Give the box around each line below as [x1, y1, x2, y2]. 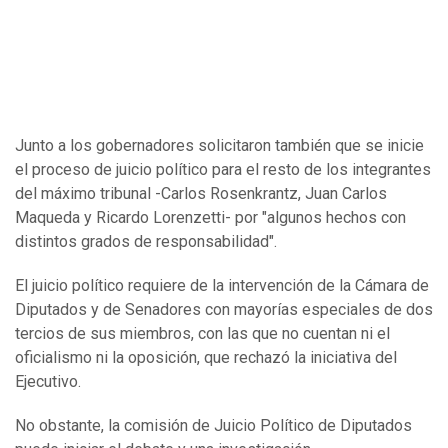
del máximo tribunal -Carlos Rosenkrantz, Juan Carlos [15, 183, 387, 203]
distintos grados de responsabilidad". [15, 231, 277, 251]
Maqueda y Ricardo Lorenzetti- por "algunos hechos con [15, 207, 406, 227]
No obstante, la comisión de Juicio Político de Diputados [15, 415, 412, 435]
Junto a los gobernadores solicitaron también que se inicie [15, 135, 424, 155]
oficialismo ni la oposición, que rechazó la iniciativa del [15, 347, 397, 367]
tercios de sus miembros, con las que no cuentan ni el [15, 323, 390, 343]
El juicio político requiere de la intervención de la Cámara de [15, 275, 429, 295]
